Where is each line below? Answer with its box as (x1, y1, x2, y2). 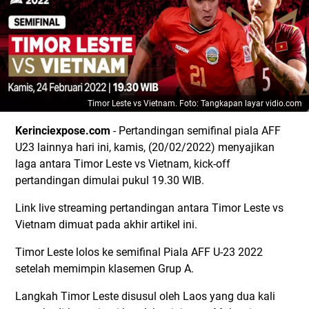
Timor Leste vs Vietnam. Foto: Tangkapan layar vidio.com (88, 99, 302, 108)
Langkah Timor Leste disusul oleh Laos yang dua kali (15, 290, 275, 303)
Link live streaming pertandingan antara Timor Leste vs (15, 201, 283, 215)
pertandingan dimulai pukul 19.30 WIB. (15, 174, 204, 187)
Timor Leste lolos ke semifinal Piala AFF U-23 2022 (15, 246, 263, 259)
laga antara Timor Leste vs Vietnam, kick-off (15, 157, 230, 170)
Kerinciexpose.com (15, 124, 110, 137)
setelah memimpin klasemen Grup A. (15, 262, 197, 275)
